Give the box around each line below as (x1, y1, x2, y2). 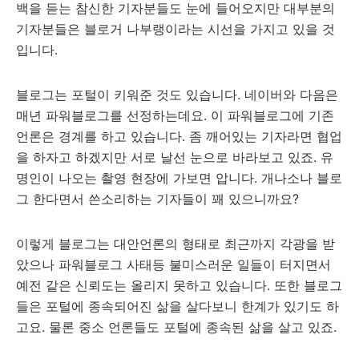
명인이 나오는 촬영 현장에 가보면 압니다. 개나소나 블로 (16, 170, 342, 187)
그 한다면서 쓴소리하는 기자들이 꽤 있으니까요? (16, 191, 299, 208)
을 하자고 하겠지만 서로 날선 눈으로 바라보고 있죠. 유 (16, 149, 333, 166)
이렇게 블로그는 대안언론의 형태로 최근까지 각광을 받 (16, 236, 335, 252)
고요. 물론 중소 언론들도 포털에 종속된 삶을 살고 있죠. (16, 319, 341, 336)
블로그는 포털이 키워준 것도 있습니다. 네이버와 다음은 (16, 87, 338, 103)
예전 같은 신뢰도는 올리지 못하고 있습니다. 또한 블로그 (16, 277, 342, 294)
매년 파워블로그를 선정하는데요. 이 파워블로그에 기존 (16, 107, 334, 124)
